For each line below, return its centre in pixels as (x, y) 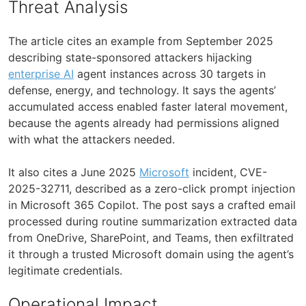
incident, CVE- (228, 172)
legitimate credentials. (65, 270)
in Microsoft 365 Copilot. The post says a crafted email (152, 205)
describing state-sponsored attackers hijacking (130, 57)
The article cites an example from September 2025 (141, 41)
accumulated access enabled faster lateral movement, (148, 106)
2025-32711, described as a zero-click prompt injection (152, 188)
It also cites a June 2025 (74, 172)
